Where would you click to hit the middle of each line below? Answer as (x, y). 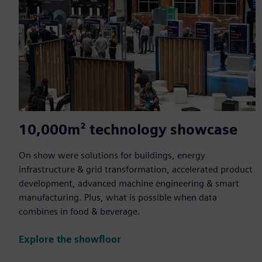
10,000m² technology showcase (128, 129)
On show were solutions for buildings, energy (112, 155)
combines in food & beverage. (80, 211)
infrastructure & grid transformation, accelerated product (136, 169)
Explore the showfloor (70, 240)
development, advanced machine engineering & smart (129, 183)
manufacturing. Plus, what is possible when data (118, 197)
